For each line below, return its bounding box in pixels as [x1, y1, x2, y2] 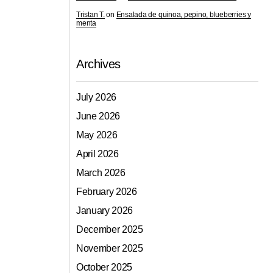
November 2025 [76, 243, 143, 254]
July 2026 [76, 92, 117, 103]
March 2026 [76, 168, 126, 179]
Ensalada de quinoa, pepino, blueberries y [116, 10, 251, 19]
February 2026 [76, 186, 137, 197]
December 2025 [76, 224, 143, 235]
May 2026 [76, 130, 118, 141]
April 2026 [76, 149, 119, 160]
